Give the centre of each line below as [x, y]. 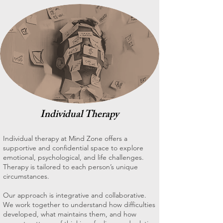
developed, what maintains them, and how [70, 214]
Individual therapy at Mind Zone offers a [65, 138]
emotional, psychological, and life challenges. [73, 157]
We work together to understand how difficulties [79, 205]
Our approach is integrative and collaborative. [75, 195]
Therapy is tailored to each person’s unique [70, 167]
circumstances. [26, 176]
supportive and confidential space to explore [73, 148]
